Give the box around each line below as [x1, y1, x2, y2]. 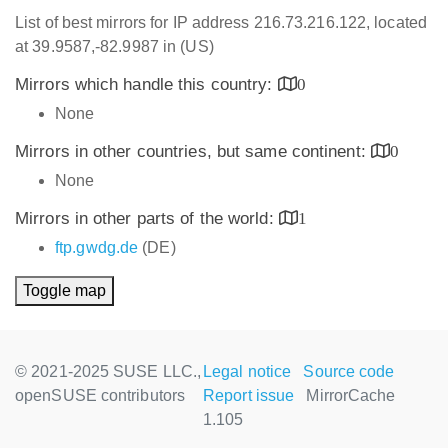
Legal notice [203, 363, 292, 380]
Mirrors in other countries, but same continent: [15, 142, 371, 161]
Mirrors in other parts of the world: [15, 209, 279, 228]
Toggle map [23, 282, 106, 299]
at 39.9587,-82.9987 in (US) [15, 38, 214, 55]
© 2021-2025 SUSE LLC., [15, 363, 202, 380]
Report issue [203, 387, 295, 404]
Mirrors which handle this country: [15, 75, 278, 94]
